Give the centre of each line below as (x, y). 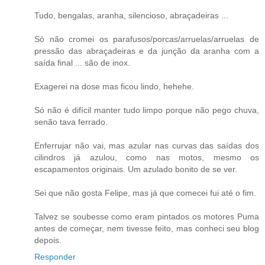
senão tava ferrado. (71, 122)
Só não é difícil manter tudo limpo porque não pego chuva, (147, 110)
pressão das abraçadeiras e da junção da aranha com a (147, 51)
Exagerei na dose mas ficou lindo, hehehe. (114, 86)
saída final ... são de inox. (82, 62)
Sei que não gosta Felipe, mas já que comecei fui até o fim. (145, 193)
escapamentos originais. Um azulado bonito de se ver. (136, 169)
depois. (48, 240)
